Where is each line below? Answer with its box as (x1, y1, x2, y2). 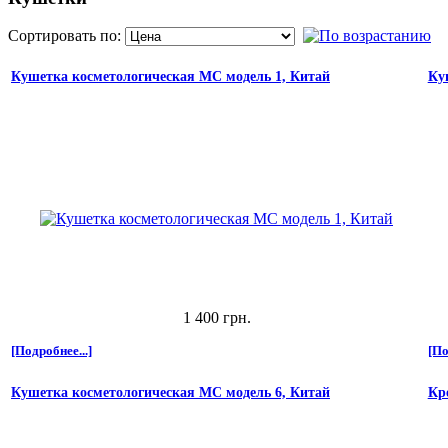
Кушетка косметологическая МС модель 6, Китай (11, 385, 330, 401)
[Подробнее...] (11, 343, 92, 359)
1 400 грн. (182, 309, 251, 327)
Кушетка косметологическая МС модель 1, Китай (11, 69, 330, 85)
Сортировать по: (8, 27, 125, 45)
